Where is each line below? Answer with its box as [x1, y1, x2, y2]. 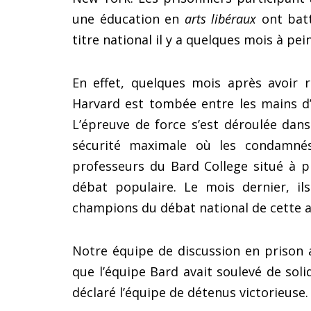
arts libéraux [184, 10, 257, 28]
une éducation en [72, 10, 185, 28]
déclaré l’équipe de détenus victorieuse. [72, 284, 308, 301]
